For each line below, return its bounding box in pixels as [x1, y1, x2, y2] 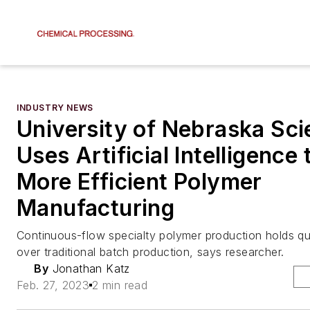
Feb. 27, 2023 [17, 278, 90, 292]
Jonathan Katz [48, 262, 130, 275]
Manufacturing [17, 194, 175, 221]
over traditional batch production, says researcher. [17, 245, 284, 259]
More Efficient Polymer [17, 168, 262, 195]
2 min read [92, 278, 148, 292]
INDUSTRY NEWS [17, 102, 93, 113]
